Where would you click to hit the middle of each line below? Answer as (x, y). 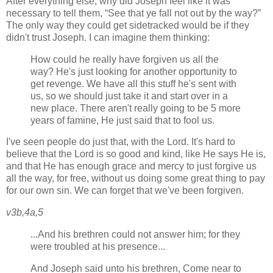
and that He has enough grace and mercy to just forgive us (131, 166)
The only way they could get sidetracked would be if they (128, 25)
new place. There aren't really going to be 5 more (136, 108)
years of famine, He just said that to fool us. (122, 120)
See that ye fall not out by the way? (183, 13)
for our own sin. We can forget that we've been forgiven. (125, 191)
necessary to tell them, (55, 13)
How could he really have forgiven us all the (125, 59)
